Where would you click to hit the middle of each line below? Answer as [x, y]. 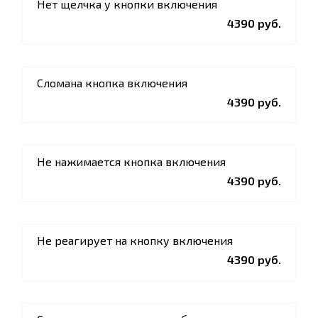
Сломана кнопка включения [112, 83]
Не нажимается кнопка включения [131, 161]
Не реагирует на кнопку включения [135, 240]
